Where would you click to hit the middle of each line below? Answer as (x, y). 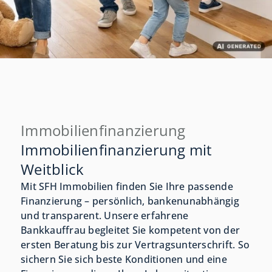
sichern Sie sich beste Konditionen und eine (124, 260)
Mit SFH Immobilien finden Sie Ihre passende (127, 187)
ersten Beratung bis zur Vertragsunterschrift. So (135, 245)
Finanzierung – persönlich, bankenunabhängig (130, 201)
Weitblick (53, 169)
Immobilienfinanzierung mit (117, 150)
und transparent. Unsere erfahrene (105, 216)
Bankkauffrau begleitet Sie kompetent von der (131, 230)
